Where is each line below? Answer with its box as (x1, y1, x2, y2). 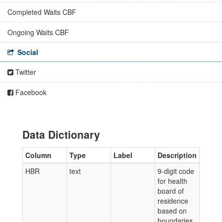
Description (158, 150, 197, 160)
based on (158, 206, 187, 216)
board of (158, 186, 184, 196)
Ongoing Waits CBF (7, 27, 69, 37)
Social (15, 47, 38, 57)
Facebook (13, 87, 47, 97)
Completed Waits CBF (7, 7, 76, 17)
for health (158, 176, 187, 186)
